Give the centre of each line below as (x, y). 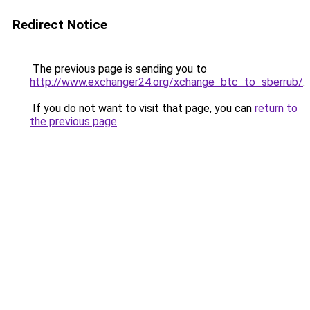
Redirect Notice (60, 25)
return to (276, 108)
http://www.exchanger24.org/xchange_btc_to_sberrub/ (166, 82)
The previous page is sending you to (118, 69)
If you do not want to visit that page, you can (142, 108)
